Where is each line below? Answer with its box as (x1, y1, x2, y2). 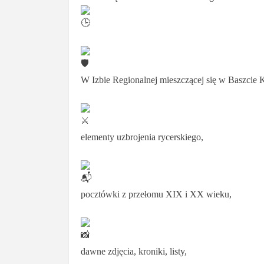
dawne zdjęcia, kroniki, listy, (81, 246, 187, 256)
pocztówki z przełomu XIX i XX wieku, (81, 189, 232, 199)
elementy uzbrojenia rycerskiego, (81, 131, 203, 142)
